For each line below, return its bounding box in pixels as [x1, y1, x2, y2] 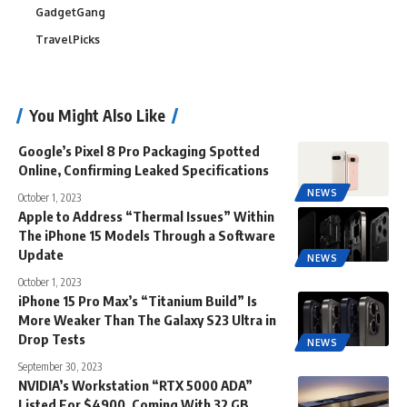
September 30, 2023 [18, 359, 102, 373]
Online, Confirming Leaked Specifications [18, 161, 269, 178]
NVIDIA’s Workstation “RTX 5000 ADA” [18, 376, 253, 393]
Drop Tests [18, 330, 85, 347]
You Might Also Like [29, 104, 165, 125]
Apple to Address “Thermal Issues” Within [18, 207, 274, 224]
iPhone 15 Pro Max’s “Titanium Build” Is [18, 292, 257, 309]
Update [18, 245, 64, 263]
